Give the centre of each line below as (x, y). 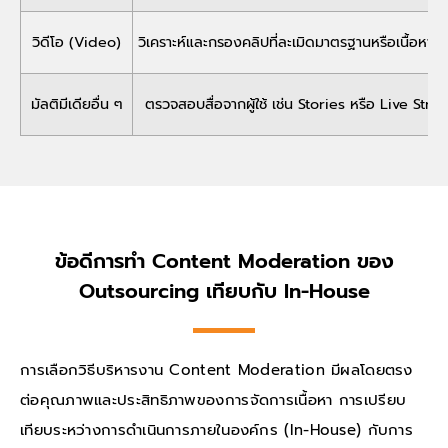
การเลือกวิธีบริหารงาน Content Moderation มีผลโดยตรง (216, 369)
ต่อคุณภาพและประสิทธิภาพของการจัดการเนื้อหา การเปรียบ (213, 399)
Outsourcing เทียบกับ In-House (224, 290)
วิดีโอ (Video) (76, 41)
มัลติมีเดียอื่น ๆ (76, 103)
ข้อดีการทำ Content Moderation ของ (224, 260)
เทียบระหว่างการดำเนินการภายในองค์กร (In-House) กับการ (217, 429)
